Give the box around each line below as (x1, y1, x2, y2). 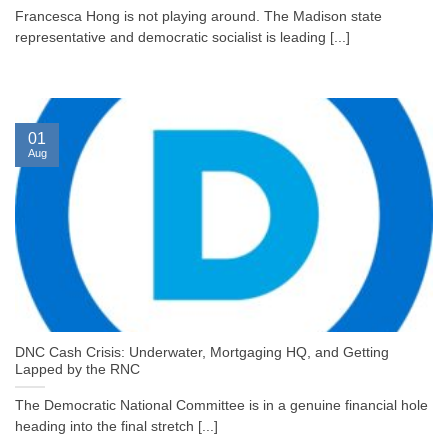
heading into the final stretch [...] (15, 419, 218, 435)
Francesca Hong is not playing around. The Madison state (15, 9, 382, 25)
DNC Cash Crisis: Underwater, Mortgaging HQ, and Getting (15, 345, 389, 361)
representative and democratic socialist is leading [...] (15, 30, 350, 46)
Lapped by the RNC (15, 362, 140, 378)
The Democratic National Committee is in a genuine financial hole (15, 398, 428, 414)
